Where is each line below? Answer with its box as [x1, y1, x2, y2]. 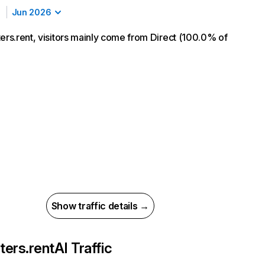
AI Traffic [54, 240, 112, 257]
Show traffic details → [51, 200, 149, 212]
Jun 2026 [11, 7, 51, 17]
